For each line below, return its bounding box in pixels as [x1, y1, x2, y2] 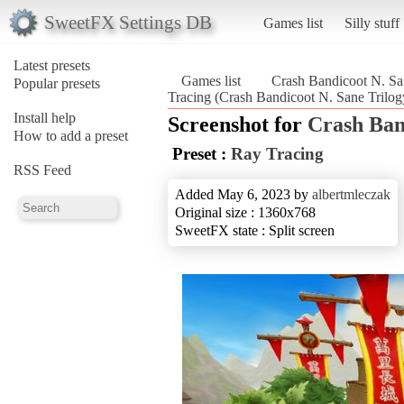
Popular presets [14, 75, 100, 91]
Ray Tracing [231, 143, 324, 163]
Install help [14, 109, 76, 125]
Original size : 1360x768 [175, 204, 316, 220]
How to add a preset [14, 127, 128, 143]
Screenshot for [168, 112, 308, 136]
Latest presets [14, 57, 90, 73]
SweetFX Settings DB [43, 11, 212, 32]
